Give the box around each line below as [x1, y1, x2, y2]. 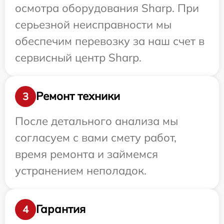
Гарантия [36, 202, 85, 216]
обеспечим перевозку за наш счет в [15, 33, 204, 48]
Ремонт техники [36, 89, 120, 103]
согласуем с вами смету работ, [15, 130, 176, 144]
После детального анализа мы [15, 113, 178, 128]
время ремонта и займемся [15, 146, 158, 161]
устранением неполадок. [15, 163, 146, 177]
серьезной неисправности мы [15, 17, 171, 31]
